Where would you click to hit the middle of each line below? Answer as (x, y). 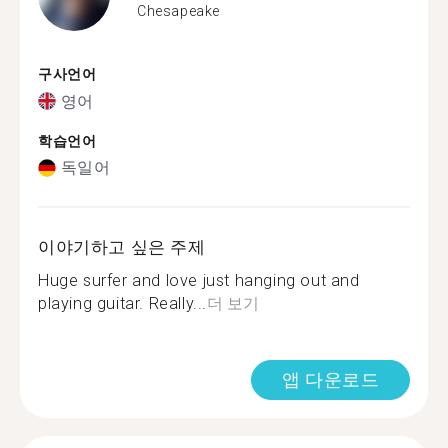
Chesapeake (178, 10)
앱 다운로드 (330, 379)
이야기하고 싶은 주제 (122, 247)
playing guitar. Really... (123, 303)
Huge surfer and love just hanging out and (199, 280)
